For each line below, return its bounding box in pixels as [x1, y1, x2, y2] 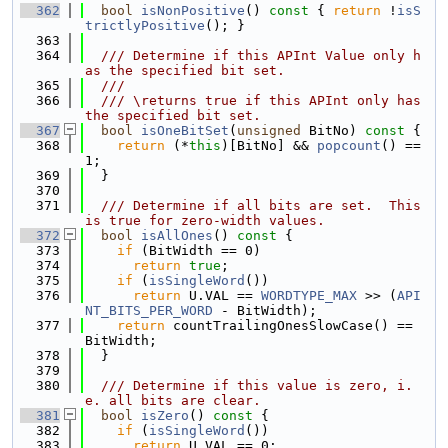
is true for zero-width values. [85, 213, 325, 228]
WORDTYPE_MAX [261, 288, 357, 303]
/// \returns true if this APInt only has [85, 93, 421, 108]
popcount [317, 138, 381, 153]
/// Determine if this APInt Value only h [85, 48, 421, 63]
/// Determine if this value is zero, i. [85, 378, 413, 393]
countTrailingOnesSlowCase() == [165, 318, 413, 333]
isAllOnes [141, 228, 213, 243]
